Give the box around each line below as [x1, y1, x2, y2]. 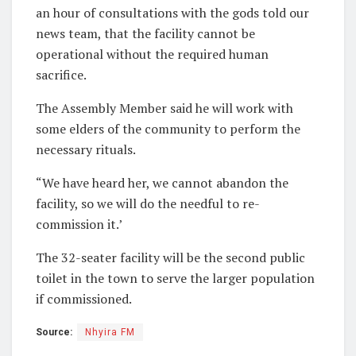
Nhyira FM [85, 326, 135, 338]
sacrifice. [36, 65, 87, 83]
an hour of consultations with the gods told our [36, 3, 309, 21]
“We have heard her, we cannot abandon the [36, 173, 288, 192]
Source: [36, 326, 72, 338]
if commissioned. [36, 289, 132, 308]
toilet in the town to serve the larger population [36, 269, 315, 287]
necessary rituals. [36, 140, 136, 158]
